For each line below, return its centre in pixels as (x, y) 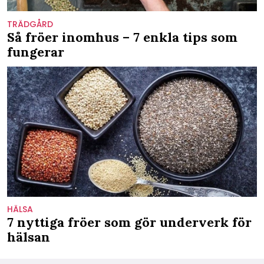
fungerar (36, 52)
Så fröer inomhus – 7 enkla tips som (122, 37)
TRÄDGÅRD (30, 24)
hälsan (29, 237)
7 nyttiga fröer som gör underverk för (129, 222)
